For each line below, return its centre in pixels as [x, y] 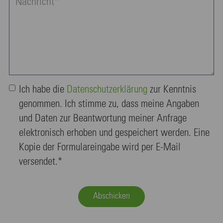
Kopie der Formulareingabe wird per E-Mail [100, 147]
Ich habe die [43, 90]
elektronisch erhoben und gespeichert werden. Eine [114, 133]
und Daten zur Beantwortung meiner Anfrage [103, 118]
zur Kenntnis [172, 90]
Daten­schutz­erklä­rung [107, 90]
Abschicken [111, 196]
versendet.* [41, 162]
